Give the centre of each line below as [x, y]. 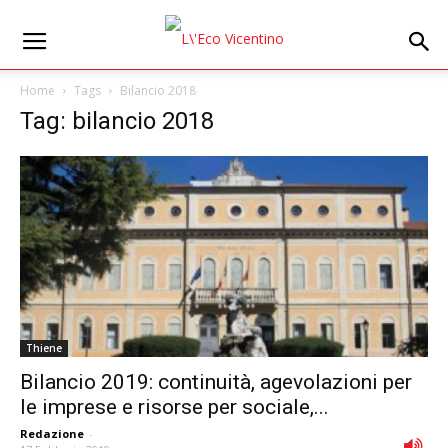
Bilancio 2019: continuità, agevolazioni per [216, 382]
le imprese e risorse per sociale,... [174, 407]
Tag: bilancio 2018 [117, 121]
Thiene [44, 348]
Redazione [52, 434]
